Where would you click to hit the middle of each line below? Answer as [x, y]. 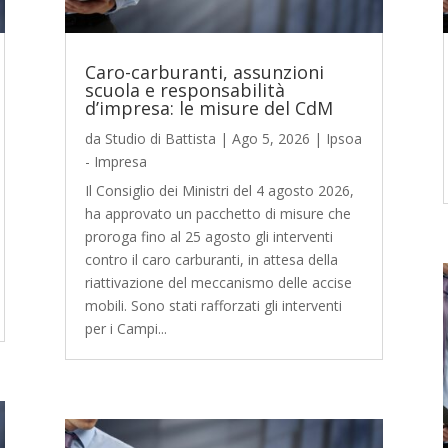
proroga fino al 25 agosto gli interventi [208, 236]
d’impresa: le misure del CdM [208, 107]
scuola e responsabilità [184, 89]
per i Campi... [125, 328]
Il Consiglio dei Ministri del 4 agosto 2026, [219, 190]
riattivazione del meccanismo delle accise [218, 282]
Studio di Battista [160, 138]
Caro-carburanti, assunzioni [204, 71]
